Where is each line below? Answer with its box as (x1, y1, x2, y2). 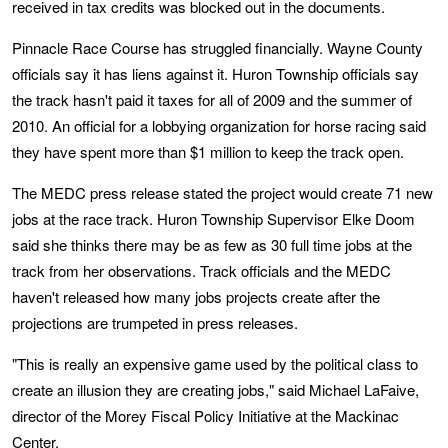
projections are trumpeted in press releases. (12, 312, 298, 333)
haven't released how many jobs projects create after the (12, 286, 380, 307)
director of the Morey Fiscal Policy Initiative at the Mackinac (12, 405, 399, 426)
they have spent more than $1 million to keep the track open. (12, 141, 404, 162)
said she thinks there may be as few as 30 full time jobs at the (12, 234, 412, 255)
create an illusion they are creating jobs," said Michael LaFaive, (12, 379, 419, 400)
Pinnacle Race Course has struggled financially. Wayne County (12, 37, 423, 58)
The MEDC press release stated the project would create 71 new (12, 182, 433, 203)
